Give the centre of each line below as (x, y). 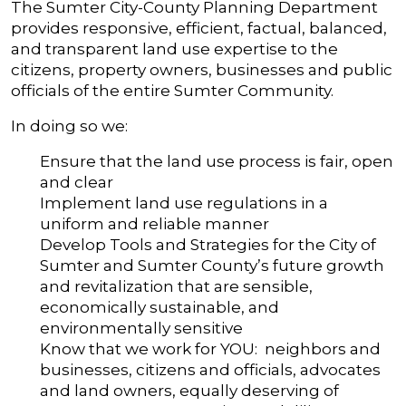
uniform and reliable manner (155, 224)
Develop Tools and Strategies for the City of (208, 245)
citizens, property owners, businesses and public (202, 70)
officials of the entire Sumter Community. (172, 91)
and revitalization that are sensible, (176, 286)
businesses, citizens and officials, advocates (210, 370)
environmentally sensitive (141, 328)
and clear (77, 182)
